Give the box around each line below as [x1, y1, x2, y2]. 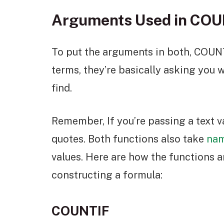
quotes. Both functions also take [51, 133, 206, 145]
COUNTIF [51, 203, 109, 219]
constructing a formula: [51, 169, 162, 181]
